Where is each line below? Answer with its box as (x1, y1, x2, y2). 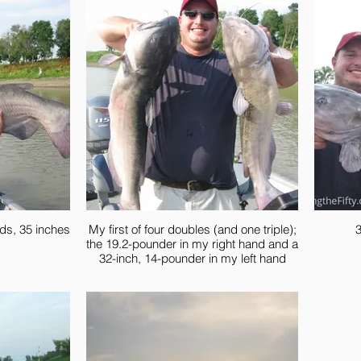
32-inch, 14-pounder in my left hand (98, 251, 286, 266)
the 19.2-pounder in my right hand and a (86, 236, 298, 251)
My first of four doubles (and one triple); (88, 222, 297, 237)
